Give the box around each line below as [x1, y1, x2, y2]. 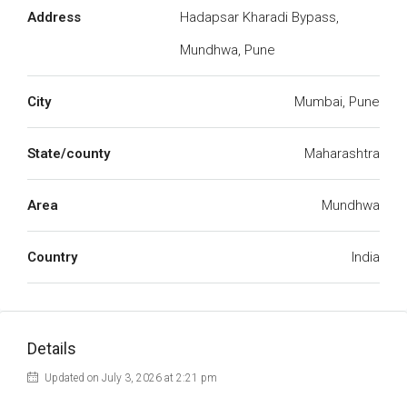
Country [27, 249, 77, 265]
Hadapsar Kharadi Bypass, [180, 9, 339, 25]
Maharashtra [304, 145, 380, 162]
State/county [27, 145, 110, 162]
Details [27, 339, 76, 358]
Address [27, 9, 81, 25]
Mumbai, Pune [294, 94, 380, 110]
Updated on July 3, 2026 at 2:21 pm [42, 372, 217, 384]
